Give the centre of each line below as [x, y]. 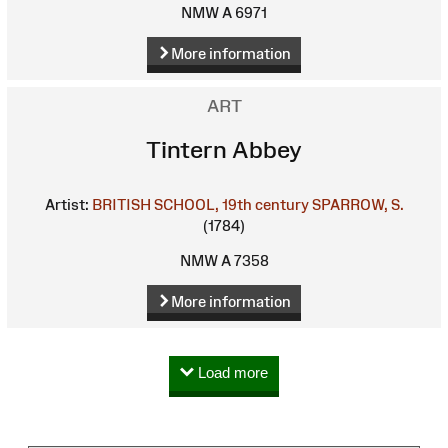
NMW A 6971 [224, 12]
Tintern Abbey [224, 149]
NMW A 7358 [224, 260]
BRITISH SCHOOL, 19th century [200, 204]
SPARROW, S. [357, 204]
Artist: [66, 204]
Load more [231, 373]
